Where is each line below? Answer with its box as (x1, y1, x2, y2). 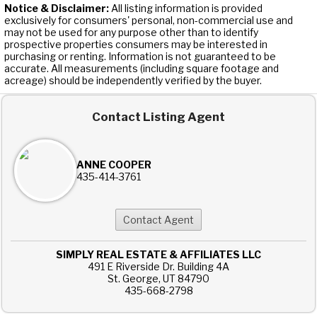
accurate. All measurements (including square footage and (4, 62, 279, 75)
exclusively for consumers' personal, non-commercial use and (4, 14, 293, 27)
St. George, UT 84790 (108, 272, 209, 285)
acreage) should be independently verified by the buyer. (4, 74, 262, 87)
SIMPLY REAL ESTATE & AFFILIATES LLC (56, 248, 261, 261)
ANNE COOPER (76, 158, 151, 171)
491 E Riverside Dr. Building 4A (88, 260, 229, 273)
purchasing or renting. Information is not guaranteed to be (4, 50, 276, 63)
